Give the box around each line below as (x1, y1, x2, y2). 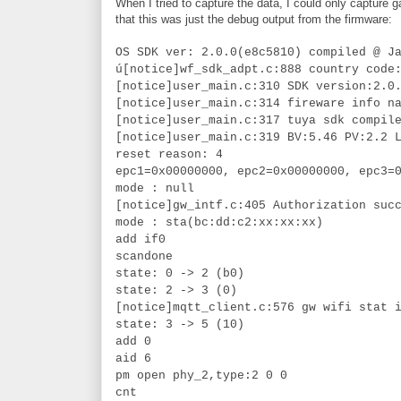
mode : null (115, 181, 194, 195)
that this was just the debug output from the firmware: (115, 12, 392, 26)
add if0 (115, 232, 166, 246)
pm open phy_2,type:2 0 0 (115, 368, 287, 382)
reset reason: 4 (115, 147, 223, 161)
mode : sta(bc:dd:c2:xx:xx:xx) (115, 215, 323, 229)
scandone (115, 249, 173, 263)
